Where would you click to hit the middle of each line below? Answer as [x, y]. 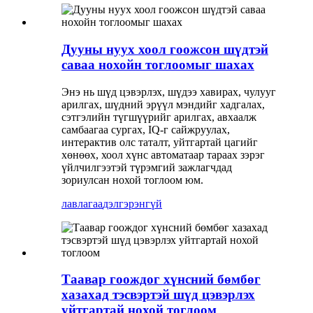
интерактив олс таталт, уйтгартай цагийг [160, 142]
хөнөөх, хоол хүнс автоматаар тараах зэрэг [163, 154]
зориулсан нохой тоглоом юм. [132, 180]
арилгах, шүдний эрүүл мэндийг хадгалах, [163, 104]
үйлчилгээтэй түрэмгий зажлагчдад [147, 167]
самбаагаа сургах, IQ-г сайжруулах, [146, 129]
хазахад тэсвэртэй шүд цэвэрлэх [158, 295]
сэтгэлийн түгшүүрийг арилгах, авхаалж [159, 117]
